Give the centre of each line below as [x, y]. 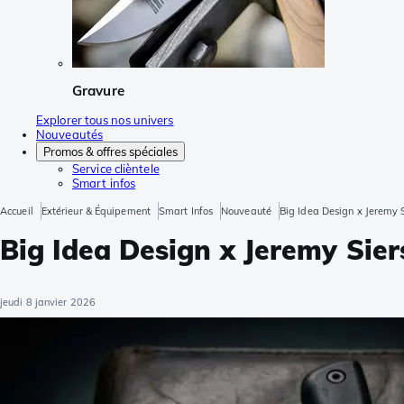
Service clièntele [116, 168]
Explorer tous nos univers [105, 119]
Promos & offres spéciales [110, 151]
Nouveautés [69, 134]
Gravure [98, 91]
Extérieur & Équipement [96, 211]
